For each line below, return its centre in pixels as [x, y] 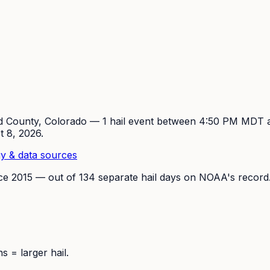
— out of [56, 177]
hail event [132, 121]
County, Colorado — [53, 121]
